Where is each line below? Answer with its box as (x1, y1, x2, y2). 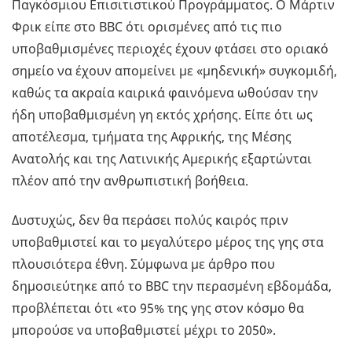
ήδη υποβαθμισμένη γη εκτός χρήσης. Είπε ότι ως (12, 106, 313, 124)
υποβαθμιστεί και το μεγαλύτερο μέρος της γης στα (12, 233, 324, 251)
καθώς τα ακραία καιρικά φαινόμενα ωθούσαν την (12, 84, 318, 102)
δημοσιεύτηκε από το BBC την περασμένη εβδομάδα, (12, 277, 332, 295)
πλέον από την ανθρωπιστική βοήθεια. (12, 172, 248, 190)
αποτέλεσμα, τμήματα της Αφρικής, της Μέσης (12, 128, 291, 146)
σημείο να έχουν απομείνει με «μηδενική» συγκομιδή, (12, 62, 337, 80)
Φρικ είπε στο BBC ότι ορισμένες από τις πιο (12, 18, 282, 36)
